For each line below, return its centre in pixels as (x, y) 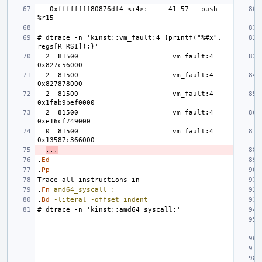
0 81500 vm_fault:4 (42, 131)
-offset (105, 200)
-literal (70, 200)
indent (136, 200)
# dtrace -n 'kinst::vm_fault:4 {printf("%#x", (130, 38)
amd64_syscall (80, 190)
